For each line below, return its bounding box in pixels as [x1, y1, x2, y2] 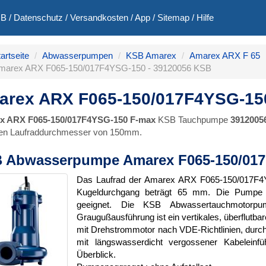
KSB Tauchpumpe [156, 115, 230, 125]
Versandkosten [70, 12, 128, 23]
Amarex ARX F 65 [189, 50, 260, 61]
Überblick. [77, 249, 116, 259]
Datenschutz [14, 12, 63, 23]
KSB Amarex [126, 50, 176, 61]
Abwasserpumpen [42, 50, 113, 61]
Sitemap [157, 12, 189, 23]
